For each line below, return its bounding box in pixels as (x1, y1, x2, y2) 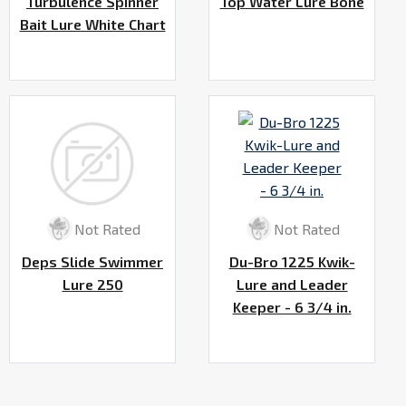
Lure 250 (62, 275, 123, 294)
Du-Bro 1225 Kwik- (228, 253, 355, 271)
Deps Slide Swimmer (22, 253, 163, 271)
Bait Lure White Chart (19, 14, 166, 33)
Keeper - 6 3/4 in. (232, 298, 352, 316)
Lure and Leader (236, 275, 348, 294)
